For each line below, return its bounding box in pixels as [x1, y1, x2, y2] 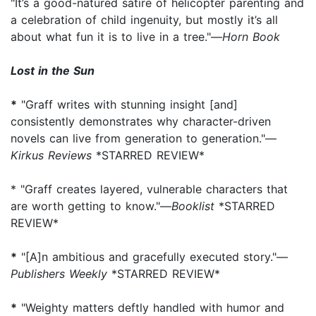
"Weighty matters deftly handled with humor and [17, 300, 284, 315]
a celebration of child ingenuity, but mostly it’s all [11, 12, 278, 27]
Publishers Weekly [11, 266, 107, 281]
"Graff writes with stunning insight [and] [17, 97, 238, 111]
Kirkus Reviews [11, 147, 92, 162]
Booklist [171, 198, 214, 213]
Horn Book [222, 29, 280, 44]
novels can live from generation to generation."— [11, 130, 276, 145]
